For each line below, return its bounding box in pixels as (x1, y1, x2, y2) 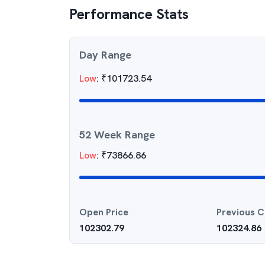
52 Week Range (79, 128, 155, 141)
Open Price (79, 206, 128, 218)
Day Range (79, 48, 131, 62)
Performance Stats (69, 5, 189, 23)
